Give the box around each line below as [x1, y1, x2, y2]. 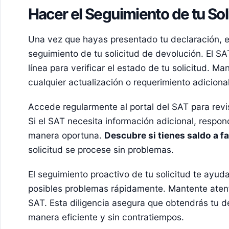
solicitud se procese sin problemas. [28, 144, 174, 155]
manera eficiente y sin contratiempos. [28, 211, 184, 222]
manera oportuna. [28, 129, 104, 141]
